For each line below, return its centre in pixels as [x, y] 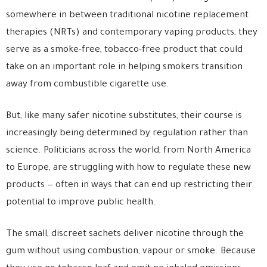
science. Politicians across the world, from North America [128, 151]
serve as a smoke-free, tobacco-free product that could [124, 51]
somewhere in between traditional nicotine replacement [127, 16]
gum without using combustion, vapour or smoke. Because [131, 252]
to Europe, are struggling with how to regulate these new [128, 169]
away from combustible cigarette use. [88, 85]
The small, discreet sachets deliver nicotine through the [125, 235]
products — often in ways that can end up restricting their [129, 186]
